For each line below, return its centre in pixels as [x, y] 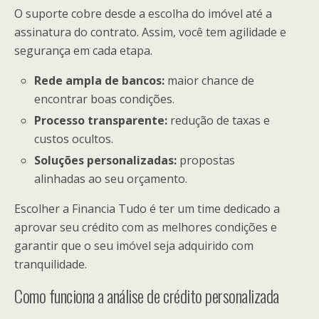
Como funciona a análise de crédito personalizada [147, 296]
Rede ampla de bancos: [100, 80]
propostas [206, 161]
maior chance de [210, 80]
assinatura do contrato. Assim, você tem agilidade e [150, 32]
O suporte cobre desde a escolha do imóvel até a [143, 13]
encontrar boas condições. [105, 99]
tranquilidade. [51, 265]
